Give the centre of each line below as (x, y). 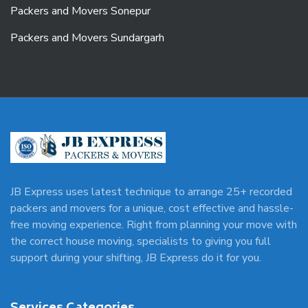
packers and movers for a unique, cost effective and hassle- (152, 208)
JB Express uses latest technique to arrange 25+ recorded (151, 192)
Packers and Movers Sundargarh (87, 38)
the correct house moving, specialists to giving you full (141, 241)
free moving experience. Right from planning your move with (154, 225)
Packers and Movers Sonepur (80, 11)
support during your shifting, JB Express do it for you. (136, 258)
